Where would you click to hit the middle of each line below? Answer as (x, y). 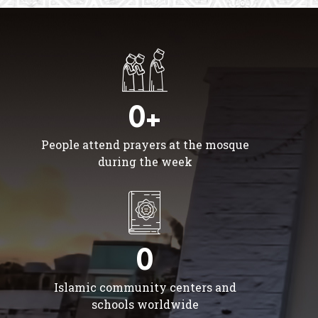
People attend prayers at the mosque (145, 144)
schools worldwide (145, 304)
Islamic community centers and (145, 287)
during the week (145, 161)
